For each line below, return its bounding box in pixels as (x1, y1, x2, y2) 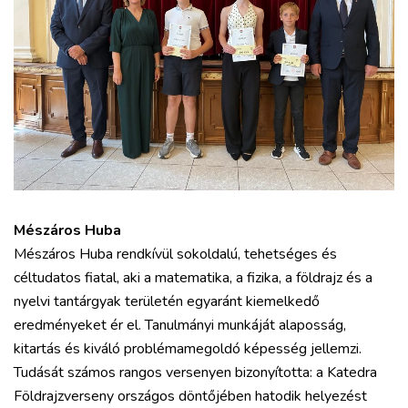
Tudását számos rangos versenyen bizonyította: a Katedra (14, 362, 377, 382)
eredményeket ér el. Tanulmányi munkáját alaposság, (14, 314, 346, 335)
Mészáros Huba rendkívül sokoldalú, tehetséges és (14, 243, 337, 264)
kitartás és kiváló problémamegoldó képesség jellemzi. (14, 338, 362, 359)
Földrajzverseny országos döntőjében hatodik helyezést (14, 385, 367, 406)
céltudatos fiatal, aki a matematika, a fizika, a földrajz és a (14, 267, 372, 288)
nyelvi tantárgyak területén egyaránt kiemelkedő (14, 291, 320, 311)
